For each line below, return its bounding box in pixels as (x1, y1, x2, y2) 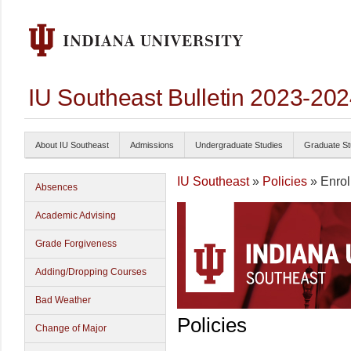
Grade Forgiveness (35, 238, 117, 249)
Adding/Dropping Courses (35, 266, 147, 277)
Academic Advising (35, 210, 116, 221)
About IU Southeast (35, 140, 109, 150)
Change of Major (35, 323, 107, 334)
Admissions (130, 140, 174, 150)
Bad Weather (35, 295, 91, 306)
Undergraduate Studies (195, 140, 283, 150)
